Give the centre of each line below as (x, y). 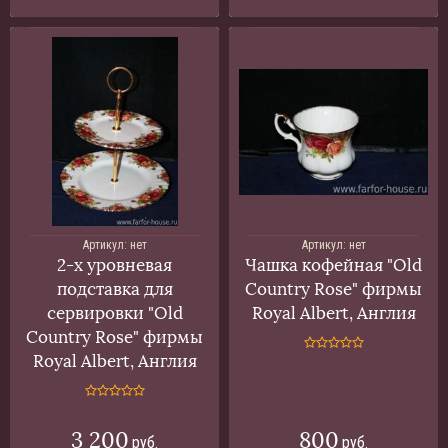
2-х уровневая (114, 265)
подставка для (114, 289)
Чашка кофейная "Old (333, 265)
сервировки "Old (114, 313)
